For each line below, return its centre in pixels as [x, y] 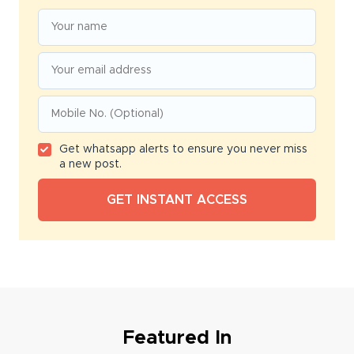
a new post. [90, 165]
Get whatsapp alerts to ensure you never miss [183, 150]
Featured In [177, 339]
